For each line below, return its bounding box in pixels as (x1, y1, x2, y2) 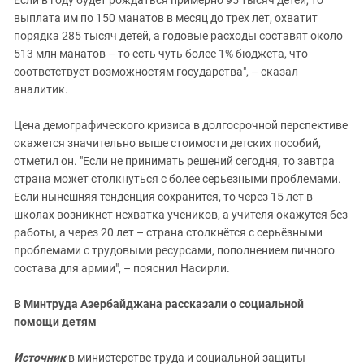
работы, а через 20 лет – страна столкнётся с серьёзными (14, 225, 323, 239)
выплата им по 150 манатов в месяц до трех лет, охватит (14, 11, 318, 24)
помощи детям (14, 314, 97, 328)
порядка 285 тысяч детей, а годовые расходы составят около (14, 28, 343, 42)
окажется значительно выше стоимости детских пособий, (14, 136, 321, 149)
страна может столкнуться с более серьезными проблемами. (14, 171, 341, 185)
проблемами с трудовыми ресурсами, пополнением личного (14, 243, 335, 257)
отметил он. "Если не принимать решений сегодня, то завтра (14, 154, 335, 167)
